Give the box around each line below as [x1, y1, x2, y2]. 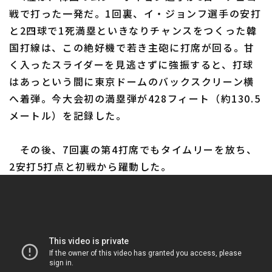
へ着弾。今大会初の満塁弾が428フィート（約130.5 [9, 91, 261, 106]
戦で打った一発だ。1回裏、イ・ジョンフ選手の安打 [9, 6, 262, 21]
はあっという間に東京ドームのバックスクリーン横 [9, 74, 254, 89]
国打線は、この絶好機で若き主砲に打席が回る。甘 [9, 40, 255, 55]
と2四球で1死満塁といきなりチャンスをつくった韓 [9, 23, 257, 38]
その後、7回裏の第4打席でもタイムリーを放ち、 [9, 142, 257, 157]
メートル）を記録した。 [9, 108, 127, 123]
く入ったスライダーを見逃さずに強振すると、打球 [9, 57, 254, 72]
